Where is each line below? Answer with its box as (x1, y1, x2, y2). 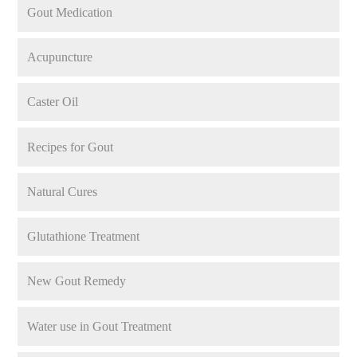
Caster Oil (27, 95, 79, 109)
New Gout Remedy (27, 274, 127, 288)
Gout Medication (27, 5, 113, 19)
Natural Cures (27, 184, 98, 198)
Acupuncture (27, 50, 93, 64)
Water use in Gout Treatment (27, 319, 172, 333)
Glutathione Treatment (27, 229, 140, 243)
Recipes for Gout (27, 139, 114, 154)
